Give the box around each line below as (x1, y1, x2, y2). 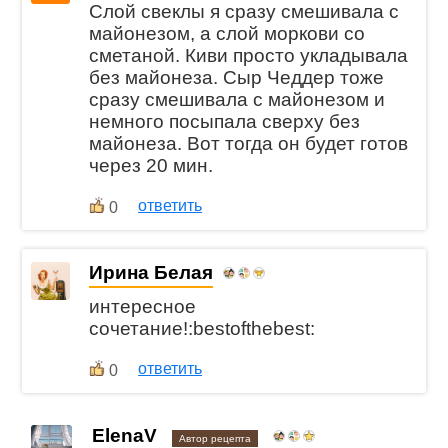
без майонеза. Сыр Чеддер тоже (89, 66, 385, 88)
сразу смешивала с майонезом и (89, 88, 386, 110)
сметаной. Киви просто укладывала (89, 44, 409, 66)
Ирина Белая (89, 261, 214, 283)
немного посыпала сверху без (89, 110, 361, 132)
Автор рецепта (179, 433, 252, 445)
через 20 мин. (89, 154, 214, 176)
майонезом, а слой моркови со (89, 22, 366, 44)
